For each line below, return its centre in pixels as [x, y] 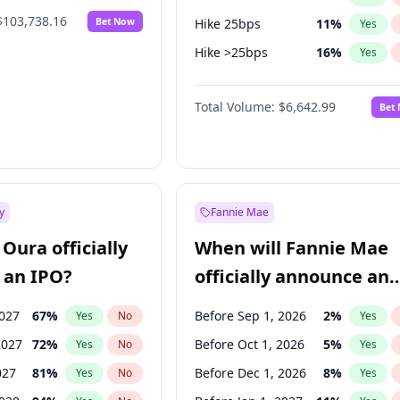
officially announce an [292, 276]
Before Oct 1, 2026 [250, 344]
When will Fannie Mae [292, 248]
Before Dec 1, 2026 [251, 373]
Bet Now [116, 21]
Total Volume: [235, 107]
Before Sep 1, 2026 [251, 316]
